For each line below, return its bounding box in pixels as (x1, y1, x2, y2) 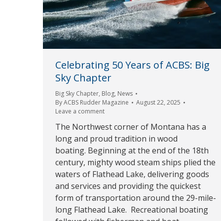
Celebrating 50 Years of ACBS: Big (55, 58, 210, 72)
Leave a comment (55, 107, 105, 115)
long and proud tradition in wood (55, 133, 178, 144)
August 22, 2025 (136, 98, 181, 107)
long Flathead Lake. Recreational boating (55, 204, 208, 215)
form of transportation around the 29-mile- (55, 192, 216, 203)
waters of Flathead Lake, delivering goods (55, 169, 209, 180)
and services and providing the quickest (55, 181, 201, 191)
